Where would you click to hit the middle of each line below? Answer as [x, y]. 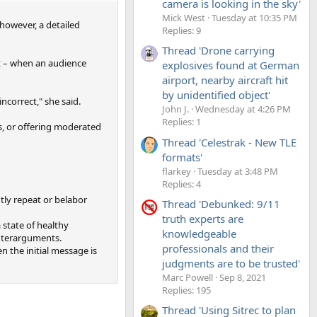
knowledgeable [199, 233]
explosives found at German [231, 65]
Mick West [184, 17]
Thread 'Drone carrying [218, 51]
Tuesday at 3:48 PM [238, 171]
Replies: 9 [181, 30]
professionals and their [218, 248]
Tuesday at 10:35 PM [254, 17]
